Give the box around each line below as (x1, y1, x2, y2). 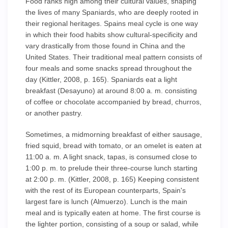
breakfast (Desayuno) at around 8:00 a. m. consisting (25, 87, 197, 95)
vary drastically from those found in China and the (25, 42, 185, 50)
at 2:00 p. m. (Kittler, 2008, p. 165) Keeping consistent (25, 175, 199, 183)
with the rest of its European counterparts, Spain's (25, 186, 186, 194)
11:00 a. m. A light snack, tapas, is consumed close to (25, 153, 197, 161)
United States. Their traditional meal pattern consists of (25, 53, 202, 61)
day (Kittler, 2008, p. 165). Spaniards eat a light (25, 75, 177, 83)
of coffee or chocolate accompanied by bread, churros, (25, 98, 202, 106)
